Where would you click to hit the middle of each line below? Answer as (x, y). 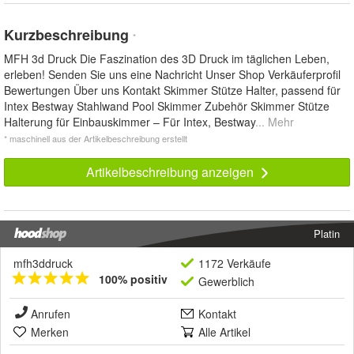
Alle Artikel (224, 331)
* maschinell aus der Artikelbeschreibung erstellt (96, 138)
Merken (50, 331)
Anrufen (51, 313)
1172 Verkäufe (235, 263)
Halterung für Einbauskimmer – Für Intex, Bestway (130, 121)
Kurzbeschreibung (68, 34)
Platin (327, 233)
